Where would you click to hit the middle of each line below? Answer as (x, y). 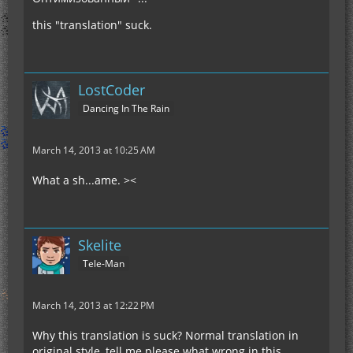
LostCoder (111, 90)
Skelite (100, 245)
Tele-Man (104, 263)
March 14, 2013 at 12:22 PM (93, 305)
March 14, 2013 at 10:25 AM (94, 150)
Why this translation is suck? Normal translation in (165, 335)
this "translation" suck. (92, 25)
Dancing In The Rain (126, 108)
